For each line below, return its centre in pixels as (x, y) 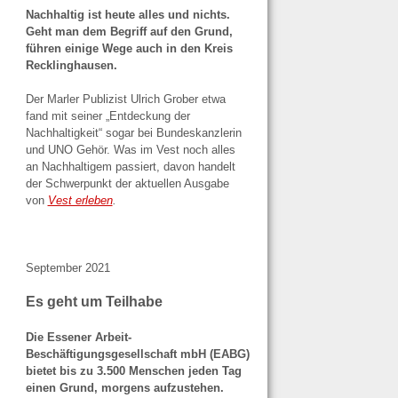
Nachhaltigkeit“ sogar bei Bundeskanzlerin (133, 132)
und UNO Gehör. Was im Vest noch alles (130, 149)
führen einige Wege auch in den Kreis (129, 48)
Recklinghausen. (71, 65)
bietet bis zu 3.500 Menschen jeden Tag (133, 370)
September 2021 (68, 268)
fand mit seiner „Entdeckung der (107, 115)
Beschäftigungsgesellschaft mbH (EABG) (137, 354)
